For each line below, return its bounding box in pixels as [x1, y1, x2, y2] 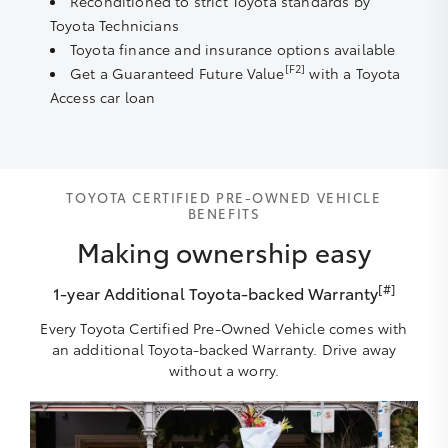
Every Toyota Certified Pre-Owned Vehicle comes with [40, 317, 408, 338]
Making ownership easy [76, 232, 372, 270]
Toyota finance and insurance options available [70, 38, 396, 59]
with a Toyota [305, 62, 401, 83]
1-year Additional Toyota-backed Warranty [53, 280, 379, 304]
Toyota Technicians [50, 14, 179, 35]
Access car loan [50, 86, 156, 107]
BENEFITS [187, 203, 261, 222]
